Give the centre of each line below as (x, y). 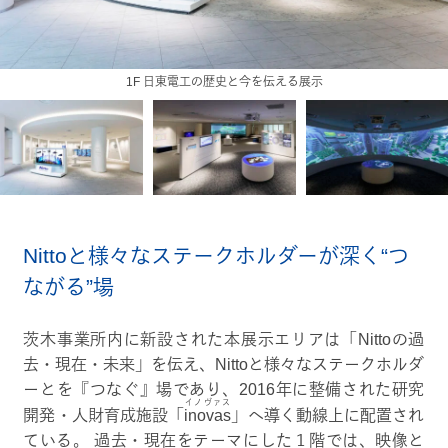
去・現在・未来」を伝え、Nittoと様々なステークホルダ (224, 364)
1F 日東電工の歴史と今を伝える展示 (224, 82)
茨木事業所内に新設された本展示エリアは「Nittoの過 (224, 339)
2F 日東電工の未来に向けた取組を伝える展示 (224, 82)
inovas (208, 415)
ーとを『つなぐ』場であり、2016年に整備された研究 (224, 389)
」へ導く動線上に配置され (328, 415)
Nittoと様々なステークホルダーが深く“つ (216, 255)
